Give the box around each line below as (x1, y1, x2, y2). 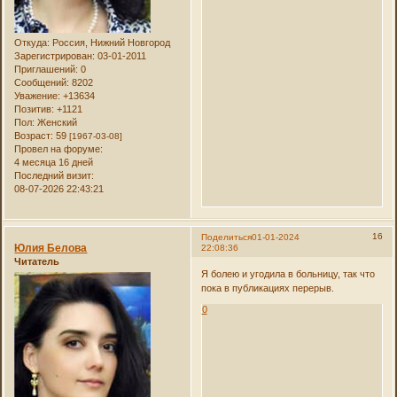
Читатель (14, 256, 60, 268)
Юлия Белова (14, 242, 88, 255)
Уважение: (14, 90, 61, 102)
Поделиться (200, 232, 252, 243)
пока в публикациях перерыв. (200, 282, 334, 293)
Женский (35, 117, 78, 128)
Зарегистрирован (14, 51, 93, 62)
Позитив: (14, 104, 55, 115)
